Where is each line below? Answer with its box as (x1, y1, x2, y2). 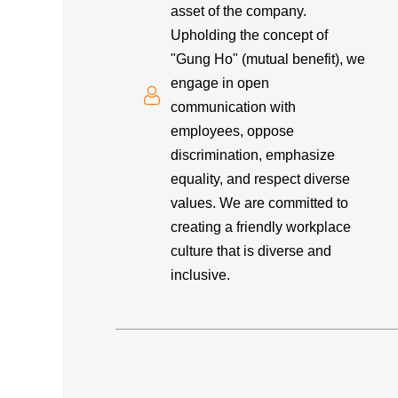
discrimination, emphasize (171, 147, 336, 163)
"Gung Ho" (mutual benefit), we (171, 52, 366, 67)
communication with (171, 99, 297, 115)
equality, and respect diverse (171, 171, 351, 187)
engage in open (171, 76, 270, 91)
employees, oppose (171, 123, 295, 139)
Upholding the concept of (171, 28, 329, 43)
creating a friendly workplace (171, 219, 352, 235)
